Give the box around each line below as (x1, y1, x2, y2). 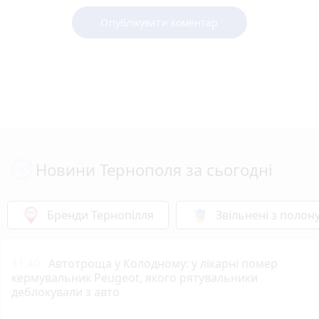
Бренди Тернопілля (47, 206, 154, 223)
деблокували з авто (11, 283, 120, 300)
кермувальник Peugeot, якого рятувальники (11, 269, 258, 286)
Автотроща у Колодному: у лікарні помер (48, 255, 278, 271)
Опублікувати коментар (100, 15, 219, 29)
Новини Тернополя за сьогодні (36, 158, 273, 180)
